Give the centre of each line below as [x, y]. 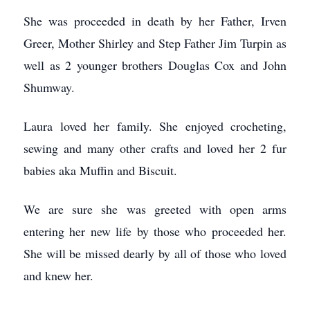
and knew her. [58, 275]
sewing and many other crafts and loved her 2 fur [155, 148]
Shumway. [49, 87]
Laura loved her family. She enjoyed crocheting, [155, 126]
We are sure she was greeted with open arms [155, 209]
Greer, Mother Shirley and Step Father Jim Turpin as [155, 43]
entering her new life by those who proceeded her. [155, 231]
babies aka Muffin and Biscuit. [100, 170]
